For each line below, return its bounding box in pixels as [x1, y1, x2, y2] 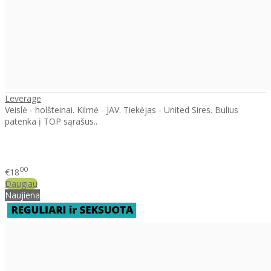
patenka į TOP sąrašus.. [5, 116, 97, 128]
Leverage [5, 93, 41, 105]
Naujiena [5, 189, 40, 201]
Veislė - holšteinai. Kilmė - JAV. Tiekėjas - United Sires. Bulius [5, 104, 238, 116]
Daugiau [5, 177, 38, 189]
